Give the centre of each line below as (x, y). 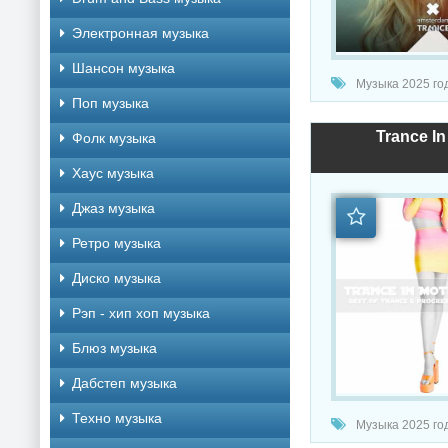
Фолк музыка (114, 138)
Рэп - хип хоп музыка (141, 313)
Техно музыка (117, 418)
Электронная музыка (140, 33)
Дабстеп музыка (124, 383)
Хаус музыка (113, 173)
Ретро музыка (116, 243)
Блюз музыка (114, 348)
